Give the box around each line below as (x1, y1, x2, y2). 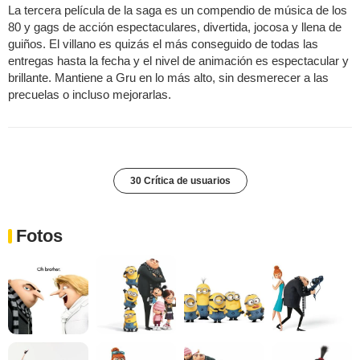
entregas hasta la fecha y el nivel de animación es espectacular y (8, 53, 349, 67)
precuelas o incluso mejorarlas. (8, 87, 171, 101)
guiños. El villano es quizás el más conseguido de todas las (8, 36, 318, 51)
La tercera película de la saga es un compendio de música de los (8, 2, 347, 17)
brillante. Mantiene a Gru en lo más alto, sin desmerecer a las (8, 70, 329, 84)
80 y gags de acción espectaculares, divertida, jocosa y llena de (8, 19, 342, 34)
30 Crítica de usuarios (129, 174, 231, 186)
